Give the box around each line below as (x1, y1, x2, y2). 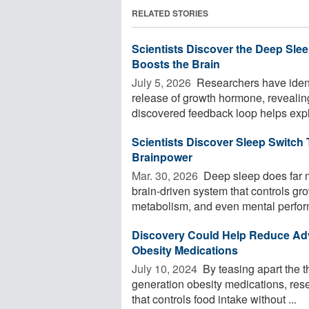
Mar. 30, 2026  (132, 167, 201, 183)
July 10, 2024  (132, 260, 200, 277)
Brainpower (132, 148, 192, 165)
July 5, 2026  (132, 74, 194, 90)
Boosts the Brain (132, 55, 220, 72)
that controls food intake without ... (132, 290, 297, 307)
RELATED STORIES (132, 6, 208, 19)
